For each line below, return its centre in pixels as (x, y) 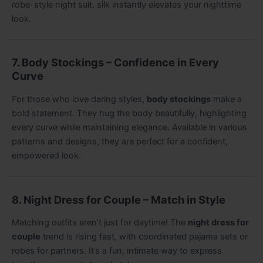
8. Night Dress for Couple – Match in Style (119, 199)
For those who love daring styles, (79, 99)
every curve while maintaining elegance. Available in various (129, 127)
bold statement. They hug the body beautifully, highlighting (129, 113)
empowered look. (46, 155)
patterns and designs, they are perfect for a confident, (120, 141)
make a (226, 99)
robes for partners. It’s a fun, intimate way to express (117, 251)
